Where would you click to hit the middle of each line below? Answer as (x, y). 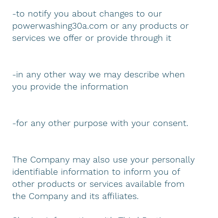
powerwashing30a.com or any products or (101, 25)
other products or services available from (99, 183)
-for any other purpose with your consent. (100, 123)
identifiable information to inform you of (96, 171)
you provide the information (71, 86)
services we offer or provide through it (92, 37)
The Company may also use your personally (104, 159)
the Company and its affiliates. (76, 196)
